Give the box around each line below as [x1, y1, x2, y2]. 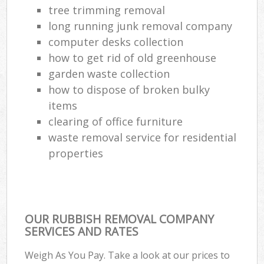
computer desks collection [48, 34, 184, 49]
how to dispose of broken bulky [48, 82, 210, 97]
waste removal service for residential [48, 130, 237, 144]
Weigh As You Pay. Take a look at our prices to [25, 248, 230, 262]
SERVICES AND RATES [25, 223, 139, 239]
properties [48, 146, 104, 160]
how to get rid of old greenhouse [48, 50, 217, 65]
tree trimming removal [48, 2, 166, 17]
